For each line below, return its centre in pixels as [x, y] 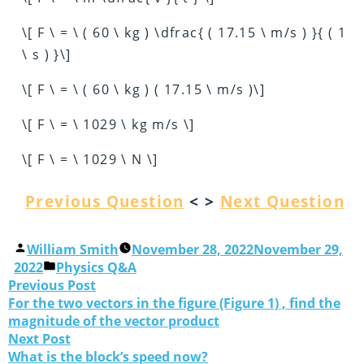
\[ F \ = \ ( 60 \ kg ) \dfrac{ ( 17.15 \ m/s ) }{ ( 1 [184, 32]
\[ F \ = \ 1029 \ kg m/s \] [108, 124]
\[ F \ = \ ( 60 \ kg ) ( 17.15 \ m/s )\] [144, 89]
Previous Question [104, 201]
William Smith [73, 250]
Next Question [282, 201]
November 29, [298, 250]
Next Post [39, 339]
